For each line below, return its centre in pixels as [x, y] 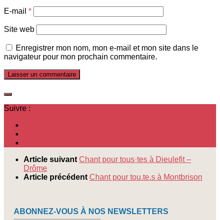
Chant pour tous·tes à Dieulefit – [135, 159]
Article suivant [51, 159]
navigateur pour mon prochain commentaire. [81, 56]
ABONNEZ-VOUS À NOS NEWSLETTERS [91, 211]
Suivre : [17, 108]
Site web [19, 29]
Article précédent [56, 177]
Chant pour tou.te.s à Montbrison [146, 177]
